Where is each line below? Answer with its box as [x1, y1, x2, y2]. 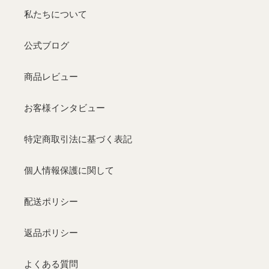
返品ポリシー [24, 227, 78, 238]
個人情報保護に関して [24, 165, 114, 176]
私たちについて [24, 8, 87, 20]
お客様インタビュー [24, 102, 105, 113]
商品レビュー [24, 71, 78, 82]
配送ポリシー [24, 196, 78, 207]
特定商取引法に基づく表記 [24, 133, 132, 145]
